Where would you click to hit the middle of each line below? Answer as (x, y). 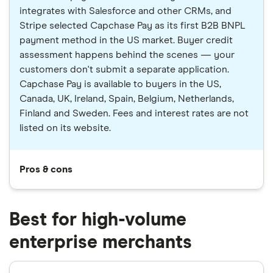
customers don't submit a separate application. (124, 70)
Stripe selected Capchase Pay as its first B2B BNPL (132, 26)
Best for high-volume (98, 220)
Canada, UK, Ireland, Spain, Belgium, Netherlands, (127, 99)
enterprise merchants (101, 243)
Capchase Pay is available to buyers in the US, (120, 84)
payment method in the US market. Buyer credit (126, 41)
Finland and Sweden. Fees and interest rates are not (134, 114)
